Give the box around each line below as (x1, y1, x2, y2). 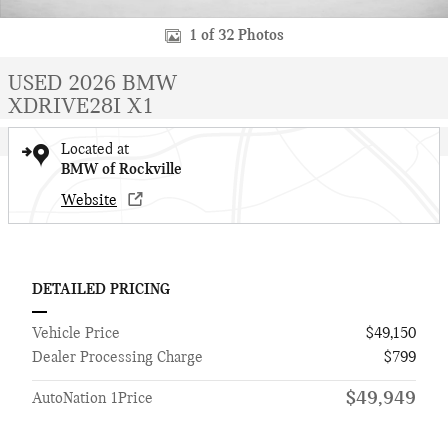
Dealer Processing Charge (32, 350, 203, 366)
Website (61, 193, 117, 209)
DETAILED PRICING (32, 282, 170, 298)
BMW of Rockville (61, 162, 182, 178)
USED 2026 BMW (8, 73, 177, 96)
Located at (61, 142, 129, 158)
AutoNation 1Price (32, 391, 153, 407)
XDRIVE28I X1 (8, 96, 154, 119)
